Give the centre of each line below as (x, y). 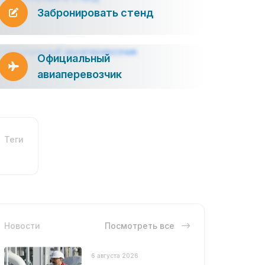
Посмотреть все (141, 225)
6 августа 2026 (114, 255)
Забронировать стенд (96, 12)
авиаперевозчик (80, 75)
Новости (22, 225)
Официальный (74, 59)
